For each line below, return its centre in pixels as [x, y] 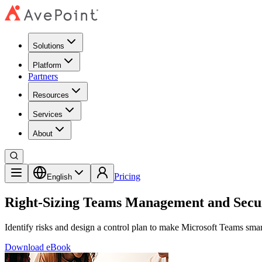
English [59, 177]
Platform [47, 65]
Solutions [49, 46]
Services [48, 114]
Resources [51, 95]
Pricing [127, 176]
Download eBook [38, 247]
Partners [43, 76]
